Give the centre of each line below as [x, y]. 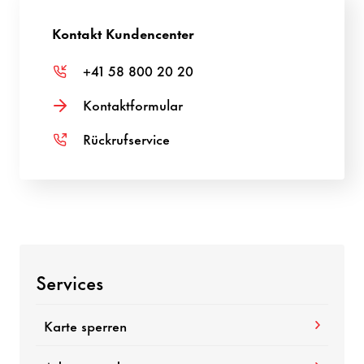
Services [70, 281]
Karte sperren [86, 325]
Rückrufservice [127, 138]
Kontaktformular [133, 104]
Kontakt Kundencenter [123, 32]
